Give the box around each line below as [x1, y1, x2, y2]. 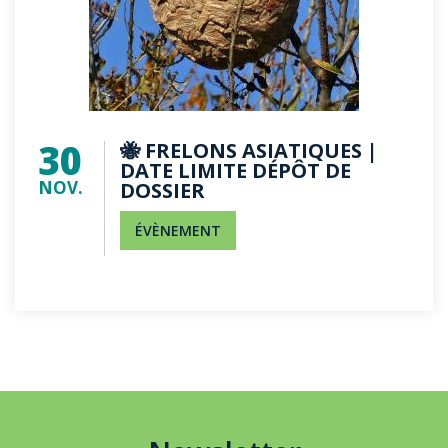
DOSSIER [120, 177, 205, 204]
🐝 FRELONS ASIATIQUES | [120, 137, 378, 164]
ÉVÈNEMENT [135, 221, 221, 240]
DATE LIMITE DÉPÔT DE [120, 157, 351, 184]
